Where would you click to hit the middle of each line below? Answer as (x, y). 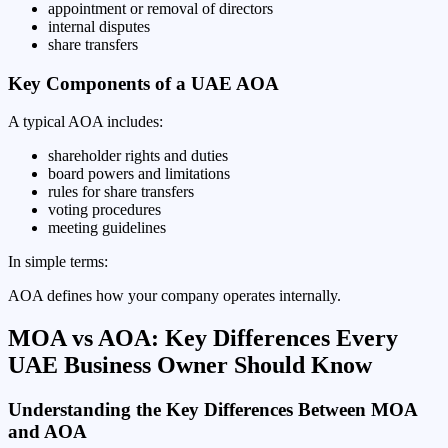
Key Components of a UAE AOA (143, 83)
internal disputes (99, 27)
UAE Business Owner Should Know (190, 365)
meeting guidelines (107, 228)
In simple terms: (58, 262)
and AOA (47, 432)
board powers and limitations (139, 174)
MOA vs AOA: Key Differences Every (203, 338)
